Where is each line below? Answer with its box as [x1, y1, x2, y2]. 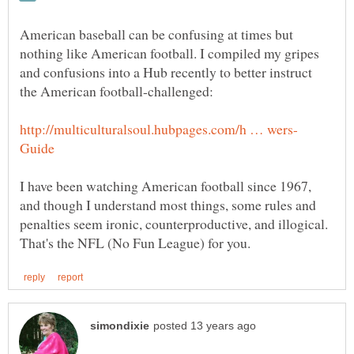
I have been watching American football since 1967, [20, 175, 311, 195]
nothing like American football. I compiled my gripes [20, 43, 319, 62]
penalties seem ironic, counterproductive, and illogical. [20, 213, 328, 233]
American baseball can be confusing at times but [20, 24, 293, 43]
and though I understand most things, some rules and [20, 194, 316, 214]
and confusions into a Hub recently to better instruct [20, 62, 312, 81]
